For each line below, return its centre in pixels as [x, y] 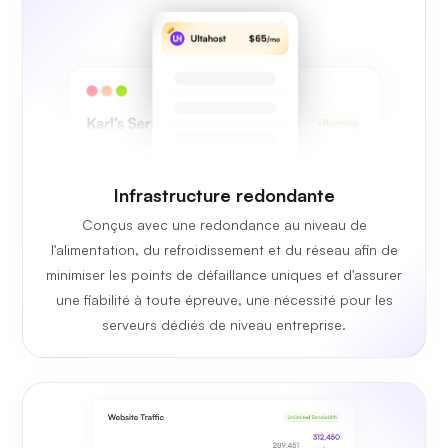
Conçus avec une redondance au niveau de [224, 225]
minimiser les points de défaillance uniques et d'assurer [224, 275]
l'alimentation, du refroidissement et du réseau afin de [224, 250]
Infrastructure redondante [224, 195]
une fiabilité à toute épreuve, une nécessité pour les [224, 300]
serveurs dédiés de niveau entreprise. [224, 325]
